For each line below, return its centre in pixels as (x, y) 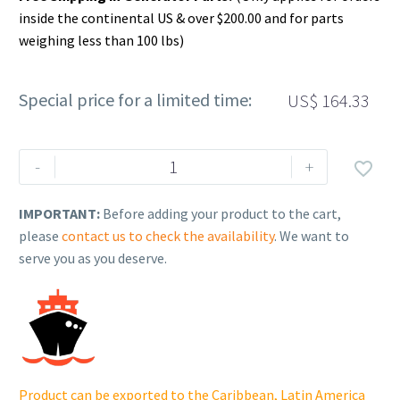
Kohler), (44, 205)
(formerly (49, 183)
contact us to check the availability (168, 236)
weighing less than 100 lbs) (101, 40)
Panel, (38, 227)
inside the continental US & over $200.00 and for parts (181, 17)
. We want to (312, 236)
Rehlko (41, 160)
